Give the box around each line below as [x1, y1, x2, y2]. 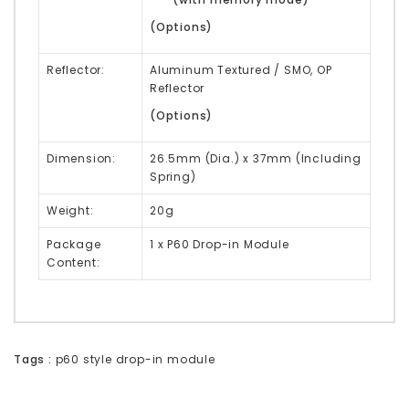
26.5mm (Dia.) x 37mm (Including [150, 150, 362, 166]
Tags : [14, 351, 52, 367]
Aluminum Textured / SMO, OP [150, 61, 332, 78]
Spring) [150, 168, 196, 184]
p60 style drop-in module [55, 351, 215, 367]
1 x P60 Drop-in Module [150, 236, 289, 252]
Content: [47, 254, 100, 270]
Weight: [47, 202, 94, 218]
